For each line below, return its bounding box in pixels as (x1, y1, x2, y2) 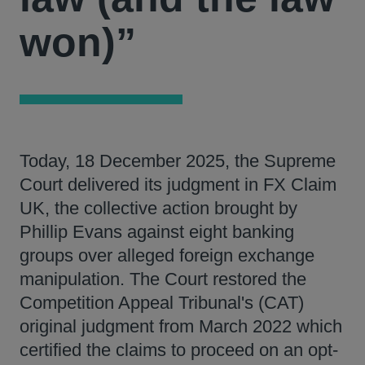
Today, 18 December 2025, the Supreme (20, 151, 336, 171)
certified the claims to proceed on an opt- (20, 340, 338, 360)
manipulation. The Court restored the (20, 269, 306, 289)
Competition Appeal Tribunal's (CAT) (20, 292, 304, 313)
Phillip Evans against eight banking (20, 222, 294, 242)
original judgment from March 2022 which (20, 316, 342, 336)
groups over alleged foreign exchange (20, 245, 314, 266)
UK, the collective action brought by (20, 198, 297, 218)
